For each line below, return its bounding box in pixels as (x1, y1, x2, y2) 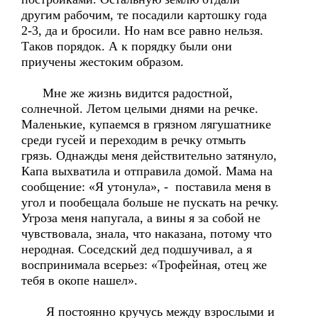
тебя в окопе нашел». (21, 273, 138, 287)
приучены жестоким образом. (21, 55, 184, 69)
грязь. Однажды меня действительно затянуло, (21, 148, 277, 163)
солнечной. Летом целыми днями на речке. (21, 102, 258, 116)
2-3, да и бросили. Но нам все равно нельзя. (21, 23, 263, 38)
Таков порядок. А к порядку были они (21, 39, 232, 53)
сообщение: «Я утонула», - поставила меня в (21, 180, 271, 194)
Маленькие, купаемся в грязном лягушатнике (21, 117, 271, 131)
